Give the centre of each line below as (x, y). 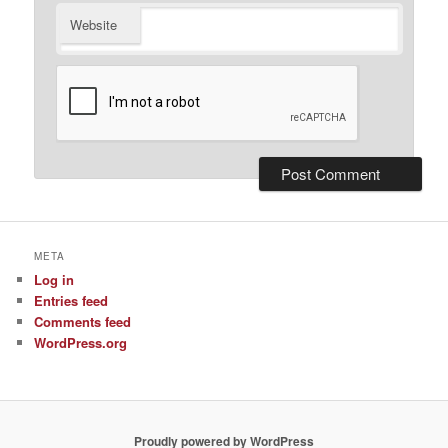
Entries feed (71, 300)
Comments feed (83, 321)
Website (94, 24)
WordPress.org (81, 342)
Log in (54, 279)
